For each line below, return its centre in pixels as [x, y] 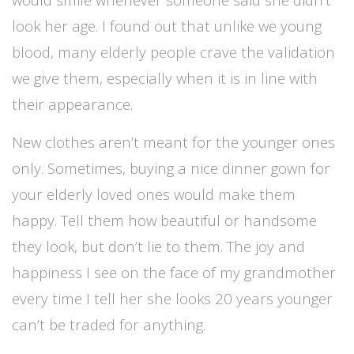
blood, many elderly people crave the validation [173, 52]
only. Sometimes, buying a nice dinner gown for [171, 168]
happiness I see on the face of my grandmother [174, 273]
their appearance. [72, 104]
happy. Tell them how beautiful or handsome [164, 220]
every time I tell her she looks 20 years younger [172, 299]
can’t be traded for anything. [109, 325]
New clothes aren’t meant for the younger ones [173, 142]
